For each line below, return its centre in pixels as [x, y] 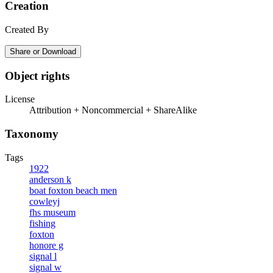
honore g [46, 245]
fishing [42, 223]
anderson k [50, 179]
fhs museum [52, 212]
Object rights [37, 76]
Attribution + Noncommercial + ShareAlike [113, 110]
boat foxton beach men [73, 190]
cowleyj [44, 201]
